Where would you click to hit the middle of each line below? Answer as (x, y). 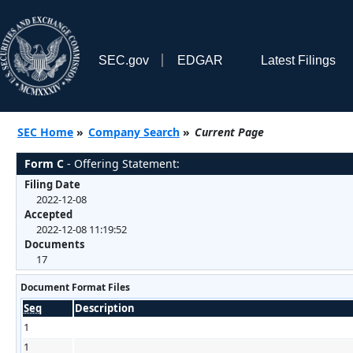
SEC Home (45, 132)
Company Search (134, 132)
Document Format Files (75, 287)
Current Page (229, 132)
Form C (44, 163)
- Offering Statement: (122, 163)
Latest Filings (298, 60)
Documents (54, 244)
